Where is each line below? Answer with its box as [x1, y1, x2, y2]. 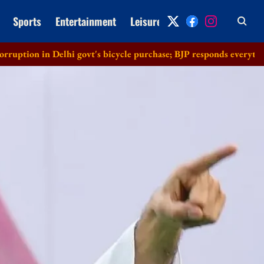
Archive [175, 13, 208, 29]
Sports [12, 13, 41, 29]
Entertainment [55, 13, 116, 29]
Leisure [130, 13, 161, 29]
